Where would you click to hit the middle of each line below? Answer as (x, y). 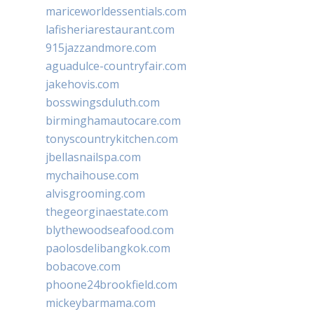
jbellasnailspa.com (93, 157)
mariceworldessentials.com (116, 12)
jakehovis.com (82, 84)
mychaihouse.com (92, 176)
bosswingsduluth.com (103, 103)
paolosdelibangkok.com (108, 248)
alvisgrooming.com (95, 194)
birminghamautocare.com (113, 121)
